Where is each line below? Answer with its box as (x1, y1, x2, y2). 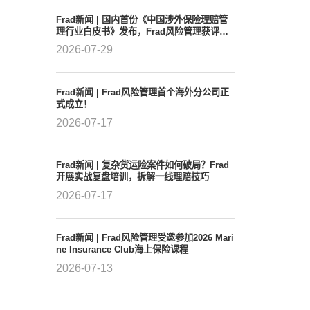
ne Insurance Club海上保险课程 (55, 244, 188, 255)
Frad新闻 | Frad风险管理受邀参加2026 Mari (55, 232, 234, 244)
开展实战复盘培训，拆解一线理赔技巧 (55, 172, 209, 183)
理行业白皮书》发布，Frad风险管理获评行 (55, 26, 228, 37)
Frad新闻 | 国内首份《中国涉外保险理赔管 (55, 14, 228, 25)
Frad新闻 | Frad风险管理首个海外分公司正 (55, 86, 229, 98)
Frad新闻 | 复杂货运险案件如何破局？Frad (55, 160, 229, 171)
